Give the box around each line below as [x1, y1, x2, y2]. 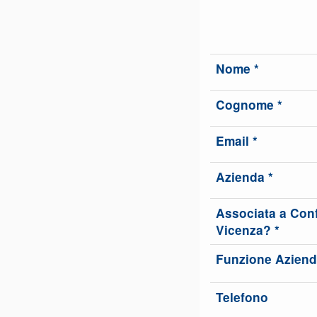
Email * [216, 132, 258, 149]
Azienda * [216, 168, 273, 185]
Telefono [216, 288, 268, 306]
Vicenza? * [216, 221, 279, 238]
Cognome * [216, 96, 282, 113]
